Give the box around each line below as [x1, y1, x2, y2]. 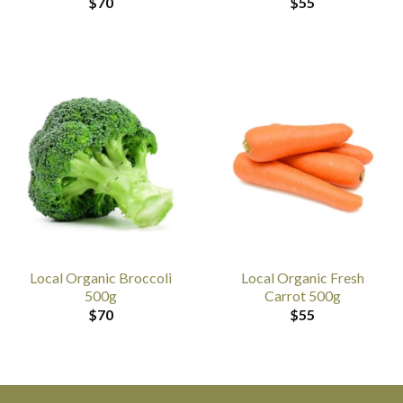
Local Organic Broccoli [30, 268, 172, 286]
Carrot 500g [264, 286, 341, 304]
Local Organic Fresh [240, 268, 364, 286]
